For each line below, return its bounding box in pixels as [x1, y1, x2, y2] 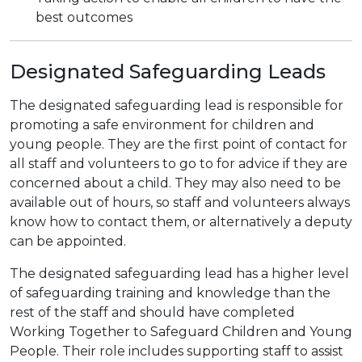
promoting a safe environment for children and [10, 116, 314, 133]
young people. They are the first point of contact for [10, 136, 347, 152]
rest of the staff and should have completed [10, 304, 295, 320]
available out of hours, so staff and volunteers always [10, 194, 350, 210]
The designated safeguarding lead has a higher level [10, 265, 349, 281]
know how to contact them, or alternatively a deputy [10, 213, 352, 229]
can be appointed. [10, 233, 126, 249]
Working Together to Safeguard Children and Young [10, 323, 352, 339]
